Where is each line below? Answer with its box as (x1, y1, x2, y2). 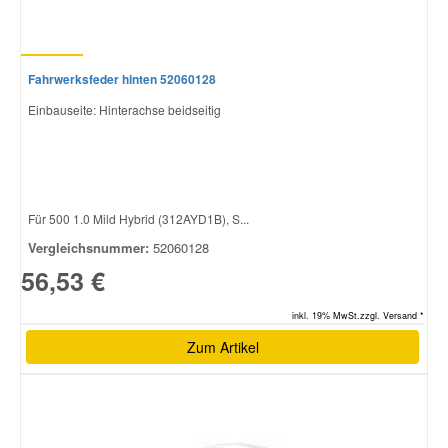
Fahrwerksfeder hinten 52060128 (28, 69, 216, 88)
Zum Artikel (186, 336, 259, 357)
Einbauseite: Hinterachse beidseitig (28, 100, 221, 118)
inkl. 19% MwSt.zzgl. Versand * (292, 308, 424, 322)
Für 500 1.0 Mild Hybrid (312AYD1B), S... (28, 209, 249, 227)
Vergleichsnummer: (28, 237, 149, 257)
